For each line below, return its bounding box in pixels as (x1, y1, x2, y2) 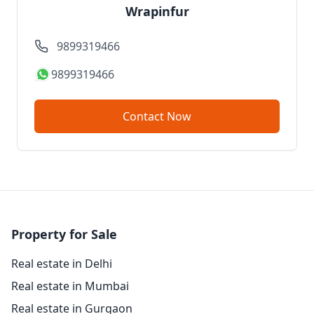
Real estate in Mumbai (11, 278, 129, 294)
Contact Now (167, 109, 191, 124)
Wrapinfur (125, 3, 189, 20)
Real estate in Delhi (11, 256, 112, 271)
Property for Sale (11, 226, 117, 243)
